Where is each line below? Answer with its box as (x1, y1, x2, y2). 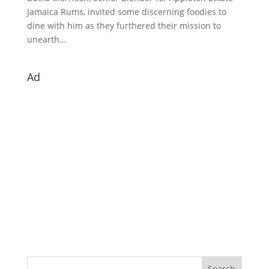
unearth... (26, 34, 67, 46)
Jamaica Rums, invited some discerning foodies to (26, 6, 226, 18)
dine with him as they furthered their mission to (26, 20, 221, 32)
